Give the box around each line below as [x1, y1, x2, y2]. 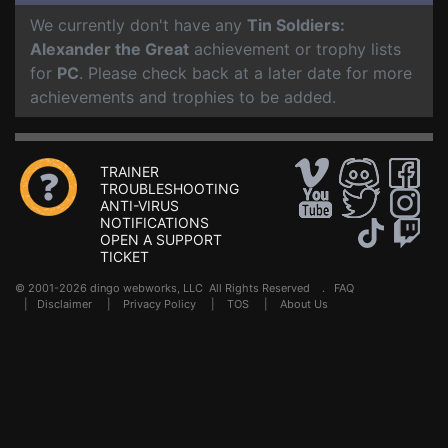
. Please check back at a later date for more [79, 63, 412, 83]
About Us [280, 297, 328, 311]
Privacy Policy [123, 297, 196, 311]
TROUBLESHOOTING [100, 180, 239, 197]
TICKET [100, 248, 149, 265]
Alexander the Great [30, 39, 189, 59]
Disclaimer [37, 297, 92, 311]
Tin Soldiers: [247, 15, 345, 35]
